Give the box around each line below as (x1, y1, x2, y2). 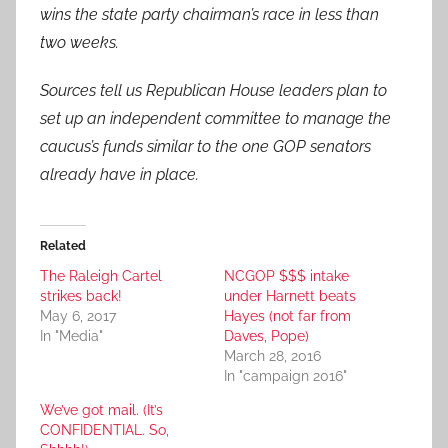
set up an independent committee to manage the (40, 109, 391, 129)
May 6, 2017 (40, 308, 116, 325)
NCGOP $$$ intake (224, 268, 349, 285)
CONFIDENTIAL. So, (40, 422, 169, 439)
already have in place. (40, 165, 203, 185)
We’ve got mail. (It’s (40, 402, 163, 419)
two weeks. (40, 33, 119, 53)
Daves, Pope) (224, 328, 309, 345)
